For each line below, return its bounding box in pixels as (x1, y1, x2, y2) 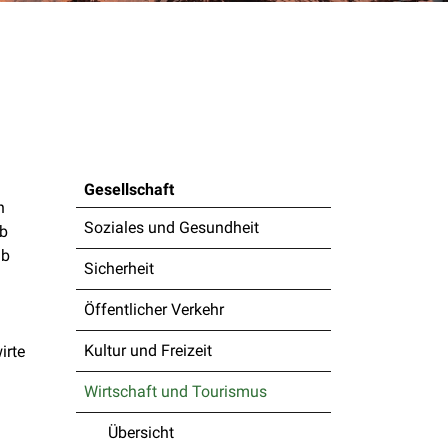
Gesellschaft (84, 180, 174, 199)
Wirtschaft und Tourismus (84, 382, 267, 401)
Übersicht (108, 423, 174, 442)
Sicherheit (84, 259, 154, 278)
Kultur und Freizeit (84, 341, 212, 360)
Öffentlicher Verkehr (84, 300, 224, 319)
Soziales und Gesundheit (84, 218, 259, 237)
